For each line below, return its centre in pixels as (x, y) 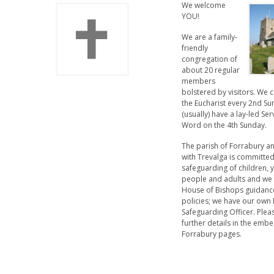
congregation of (210, 59)
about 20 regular (211, 70)
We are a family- (210, 37)
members (199, 81)
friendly (195, 48)
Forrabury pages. (212, 234)
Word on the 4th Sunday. (224, 125)
